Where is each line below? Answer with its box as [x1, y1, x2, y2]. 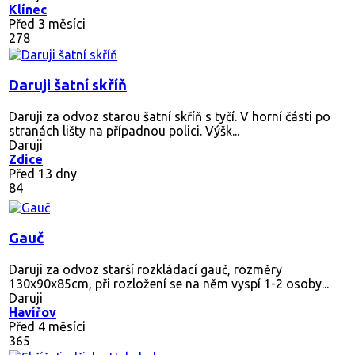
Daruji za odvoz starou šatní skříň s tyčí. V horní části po [9, 109, 330, 124]
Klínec [9, 2, 47, 17]
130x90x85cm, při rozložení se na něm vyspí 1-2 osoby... [9, 276, 329, 291]
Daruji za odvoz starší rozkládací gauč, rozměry [9, 261, 282, 277]
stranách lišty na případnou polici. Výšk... [9, 123, 239, 138]
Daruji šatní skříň [9, 76, 127, 94]
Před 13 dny [9, 166, 77, 181]
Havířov [9, 304, 56, 319]
